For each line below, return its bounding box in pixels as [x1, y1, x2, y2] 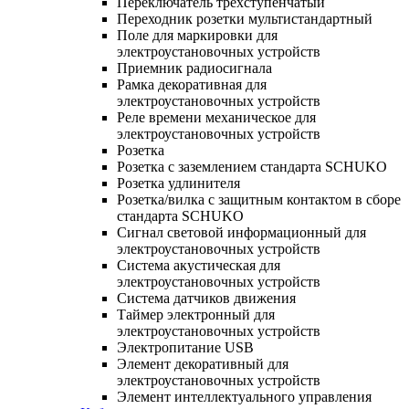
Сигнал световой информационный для [117, 224, 366, 240]
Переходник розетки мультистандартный [117, 10, 372, 26]
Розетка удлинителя [117, 174, 240, 191]
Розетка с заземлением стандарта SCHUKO [117, 158, 387, 174]
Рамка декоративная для [117, 76, 267, 92]
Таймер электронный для [117, 306, 275, 322]
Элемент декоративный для [117, 355, 288, 372]
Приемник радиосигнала [117, 59, 272, 76]
